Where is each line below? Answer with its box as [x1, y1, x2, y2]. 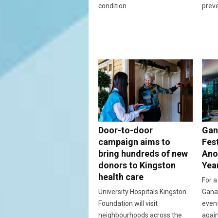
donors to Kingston [98, 160, 176, 171]
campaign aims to [98, 137, 170, 147]
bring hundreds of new [98, 148, 188, 159]
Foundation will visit [98, 200, 158, 208]
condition [98, 1, 127, 10]
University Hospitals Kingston [98, 188, 186, 196]
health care [98, 172, 144, 182]
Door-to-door [98, 125, 153, 136]
